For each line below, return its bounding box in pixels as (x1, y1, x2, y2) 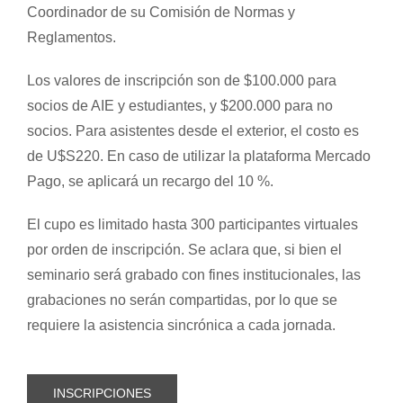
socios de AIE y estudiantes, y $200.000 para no (26, 97, 333, 113)
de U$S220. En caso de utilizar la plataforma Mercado (26, 148, 371, 164)
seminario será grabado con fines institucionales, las (26, 266, 361, 282)
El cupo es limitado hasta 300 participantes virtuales (26, 216, 358, 232)
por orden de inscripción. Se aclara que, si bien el (26, 241, 342, 257)
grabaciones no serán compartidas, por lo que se (26, 291, 337, 308)
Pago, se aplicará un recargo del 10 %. (26, 173, 273, 189)
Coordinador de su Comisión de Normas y (26, 4, 295, 20)
